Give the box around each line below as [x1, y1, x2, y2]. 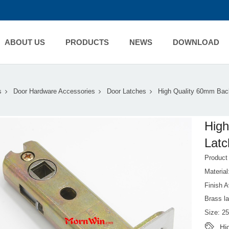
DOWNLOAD [172, 38, 219, 47]
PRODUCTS [65, 38, 109, 47]
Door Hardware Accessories [13, 88, 95, 96]
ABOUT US [4, 38, 45, 47]
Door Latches [107, 88, 146, 96]
